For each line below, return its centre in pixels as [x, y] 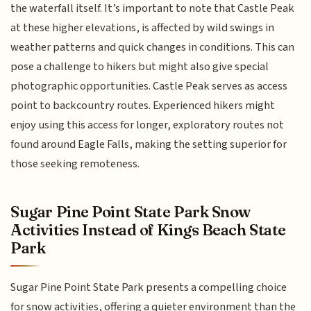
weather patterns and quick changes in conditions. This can [153, 47]
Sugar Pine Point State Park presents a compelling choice [149, 287]
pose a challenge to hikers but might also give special [140, 67]
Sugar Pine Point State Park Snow [131, 212]
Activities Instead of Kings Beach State [148, 230]
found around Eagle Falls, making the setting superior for [149, 144]
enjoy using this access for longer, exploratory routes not [148, 125]
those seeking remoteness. [75, 164]
